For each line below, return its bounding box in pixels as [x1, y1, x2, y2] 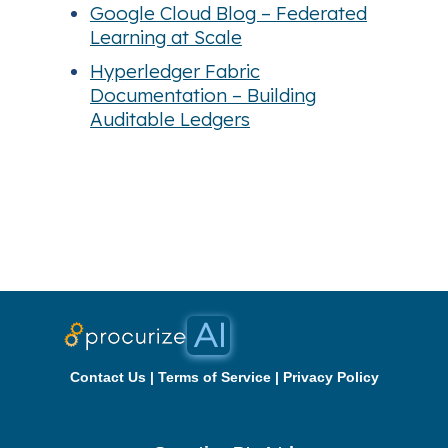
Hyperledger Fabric [90, 59, 260, 84]
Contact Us [69, 369, 146, 386]
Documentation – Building [90, 83, 316, 108]
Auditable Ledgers [90, 107, 250, 132]
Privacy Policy [282, 369, 379, 386]
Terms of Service [157, 369, 271, 386]
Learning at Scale [90, 25, 242, 50]
